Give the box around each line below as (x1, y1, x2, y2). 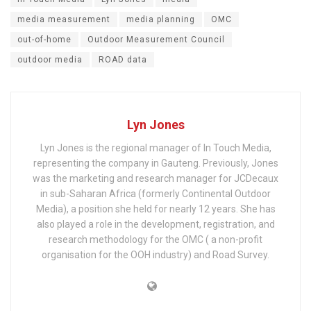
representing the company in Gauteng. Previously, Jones (33, 157, 278, 169)
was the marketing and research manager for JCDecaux (33, 172, 278, 184)
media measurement (17, 14, 110, 24)
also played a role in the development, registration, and (36, 218, 275, 230)
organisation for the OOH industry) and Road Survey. (42, 249, 269, 260)
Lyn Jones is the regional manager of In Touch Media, (40, 142, 271, 153)
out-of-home (17, 34, 72, 44)
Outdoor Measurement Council (87, 34, 225, 44)
